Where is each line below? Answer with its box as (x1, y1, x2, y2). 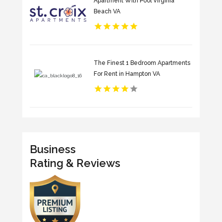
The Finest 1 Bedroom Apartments (93, 59, 190, 67)
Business (29, 142, 76, 156)
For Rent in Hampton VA (93, 70, 160, 78)
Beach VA (93, 8, 120, 15)
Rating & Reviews (29, 156, 120, 169)
